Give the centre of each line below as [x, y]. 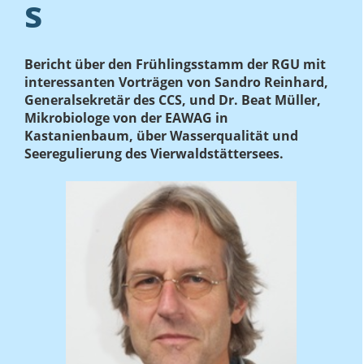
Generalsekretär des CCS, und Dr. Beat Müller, [173, 100]
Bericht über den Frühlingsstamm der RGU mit [175, 65]
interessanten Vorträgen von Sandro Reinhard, [176, 82]
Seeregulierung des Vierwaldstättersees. [154, 154]
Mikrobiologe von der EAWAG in [126, 118]
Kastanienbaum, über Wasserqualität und [161, 136]
